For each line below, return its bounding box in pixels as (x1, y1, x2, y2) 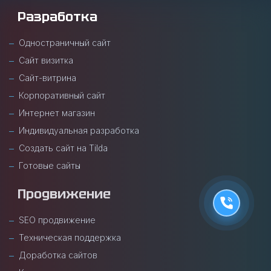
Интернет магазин (19, 108, 95, 118)
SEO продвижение (19, 215, 96, 225)
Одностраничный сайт (19, 38, 111, 48)
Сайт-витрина (19, 73, 76, 83)
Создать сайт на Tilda (19, 143, 108, 153)
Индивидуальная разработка (19, 125, 139, 135)
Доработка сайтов (19, 250, 97, 260)
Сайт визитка (19, 55, 73, 65)
